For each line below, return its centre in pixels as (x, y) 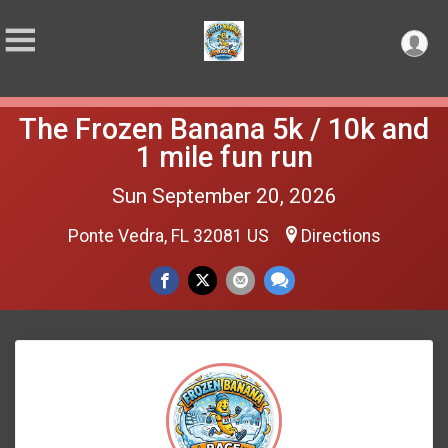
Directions (340, 236)
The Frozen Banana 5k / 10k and (224, 129)
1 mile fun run (224, 157)
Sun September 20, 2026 (224, 196)
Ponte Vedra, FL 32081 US (170, 236)
